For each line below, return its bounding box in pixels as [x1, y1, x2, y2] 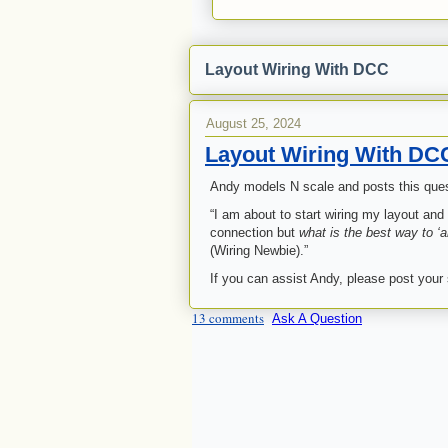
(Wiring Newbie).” [210, 243, 308, 258]
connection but [210, 225, 299, 240]
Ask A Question [272, 311, 362, 326]
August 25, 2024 [206, 116, 301, 131]
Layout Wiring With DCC [205, 61, 389, 78]
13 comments [192, 309, 264, 327]
